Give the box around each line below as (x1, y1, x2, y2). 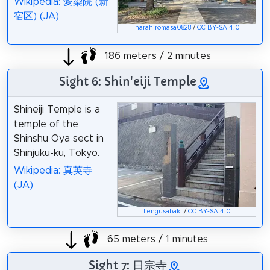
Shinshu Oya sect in (13, 134, 104, 144)
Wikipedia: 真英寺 (13, 166, 92, 176)
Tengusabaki (142, 208, 183, 215)
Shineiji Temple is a (13, 105, 100, 115)
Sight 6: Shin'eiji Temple (59, 74, 196, 89)
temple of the (13, 119, 78, 130)
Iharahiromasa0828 (133, 25, 192, 31)
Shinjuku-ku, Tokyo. (13, 148, 99, 159)
